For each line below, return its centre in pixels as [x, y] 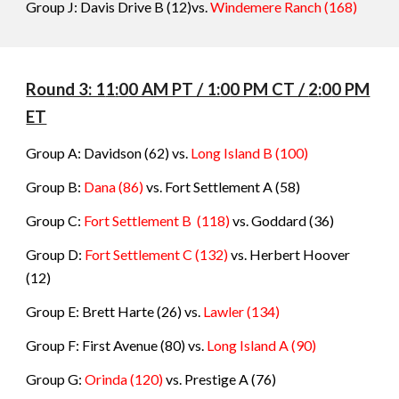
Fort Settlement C [139, 254]
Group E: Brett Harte [90, 311]
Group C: [55, 220]
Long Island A [249, 345]
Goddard [281, 220]
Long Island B [233, 153]
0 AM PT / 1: [175, 89]
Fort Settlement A [220, 187]
